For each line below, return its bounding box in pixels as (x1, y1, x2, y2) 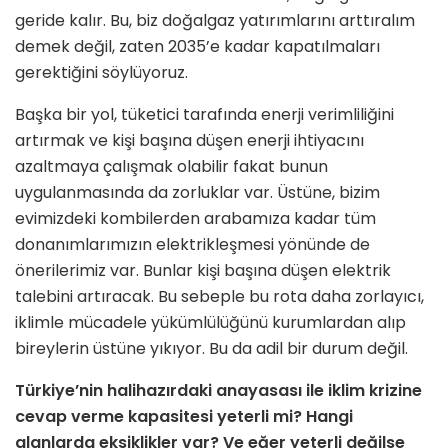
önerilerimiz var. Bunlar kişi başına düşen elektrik (15, 259, 391, 283)
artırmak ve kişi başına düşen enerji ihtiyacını (15, 129, 364, 153)
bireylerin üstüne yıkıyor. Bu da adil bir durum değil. (15, 337, 408, 361)
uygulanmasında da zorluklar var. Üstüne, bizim (15, 181, 380, 205)
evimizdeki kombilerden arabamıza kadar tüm (15, 207, 376, 231)
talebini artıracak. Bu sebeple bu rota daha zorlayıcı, (15, 285, 424, 309)
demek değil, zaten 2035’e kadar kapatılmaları (15, 35, 380, 59)
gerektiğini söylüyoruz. (15, 61, 188, 85)
